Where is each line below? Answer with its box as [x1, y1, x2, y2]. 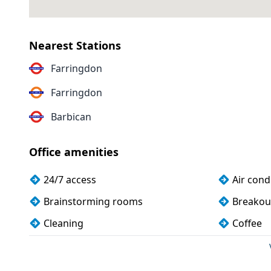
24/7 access [44, 173, 96, 186]
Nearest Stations [29, 38, 121, 53]
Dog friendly [44, 238, 100, 252]
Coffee [232, 217, 263, 230]
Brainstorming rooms [44, 195, 143, 208]
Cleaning [44, 217, 83, 230]
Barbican [51, 110, 91, 123]
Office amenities [29, 145, 119, 159]
